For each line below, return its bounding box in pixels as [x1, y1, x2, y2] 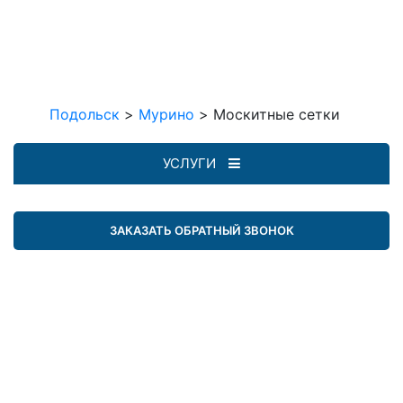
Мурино [139, 104, 194, 123]
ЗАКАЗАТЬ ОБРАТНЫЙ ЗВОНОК [109, 222, 294, 237]
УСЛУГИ [163, 154, 219, 172]
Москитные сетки [213, 104, 340, 123]
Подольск [49, 104, 120, 123]
